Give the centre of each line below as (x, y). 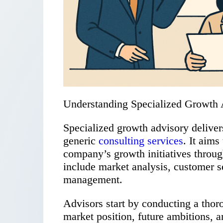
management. (93, 180)
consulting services (141, 141)
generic (81, 141)
